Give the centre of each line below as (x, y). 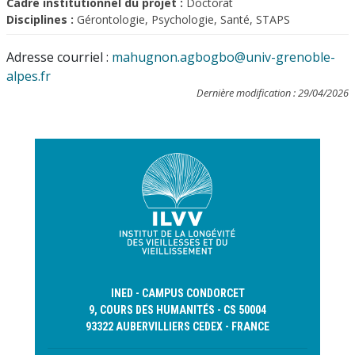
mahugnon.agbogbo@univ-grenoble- (223, 57)
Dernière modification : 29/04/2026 (273, 93)
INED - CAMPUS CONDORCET (177, 293)
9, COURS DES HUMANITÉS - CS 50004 (177, 310)
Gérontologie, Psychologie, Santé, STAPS (182, 19)
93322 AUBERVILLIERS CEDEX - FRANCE (177, 326)
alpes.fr (29, 76)
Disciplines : (40, 19)
